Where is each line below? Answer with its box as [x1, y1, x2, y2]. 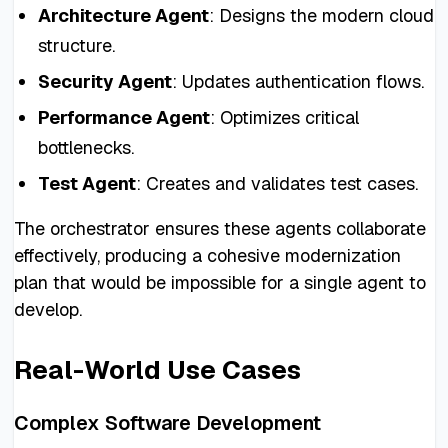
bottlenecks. [37, 135, 134, 159]
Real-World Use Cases [13, 352, 301, 387]
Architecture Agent [37, 3, 209, 27]
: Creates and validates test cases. [135, 171, 418, 195]
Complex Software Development [13, 409, 321, 436]
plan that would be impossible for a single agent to [13, 270, 426, 294]
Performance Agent [37, 105, 210, 129]
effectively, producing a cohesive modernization [13, 243, 401, 267]
